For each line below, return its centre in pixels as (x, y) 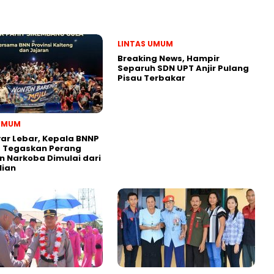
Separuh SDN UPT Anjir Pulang (183, 68)
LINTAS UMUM (145, 43)
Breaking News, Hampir (168, 58)
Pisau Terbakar (152, 78)
